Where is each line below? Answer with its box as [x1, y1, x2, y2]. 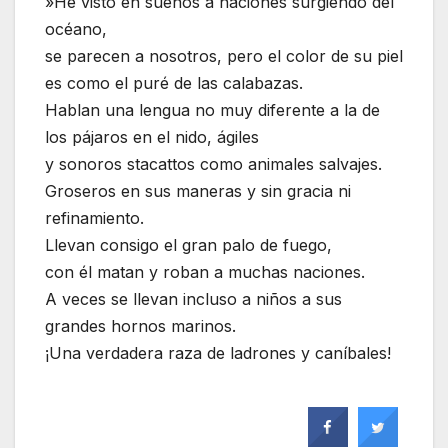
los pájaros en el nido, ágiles [45, 126, 259, 147]
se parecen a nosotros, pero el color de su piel [45, 45, 403, 66]
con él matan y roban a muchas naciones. [45, 261, 365, 282]
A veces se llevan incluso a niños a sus [45, 288, 342, 309]
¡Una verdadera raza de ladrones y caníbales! [45, 342, 391, 363]
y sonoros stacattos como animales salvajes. [45, 153, 382, 174]
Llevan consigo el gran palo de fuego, [45, 234, 332, 255]
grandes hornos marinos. [45, 315, 236, 336]
